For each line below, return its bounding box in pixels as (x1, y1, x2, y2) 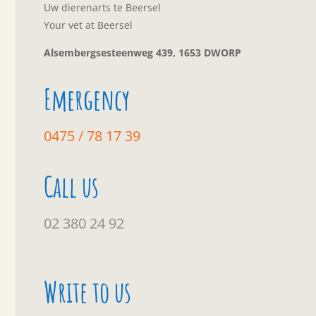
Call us (44, 169, 99, 205)
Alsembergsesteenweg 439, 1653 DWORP (44, 46, 242, 60)
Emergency (44, 81, 130, 118)
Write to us (44, 274, 132, 310)
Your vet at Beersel (44, 18, 133, 32)
